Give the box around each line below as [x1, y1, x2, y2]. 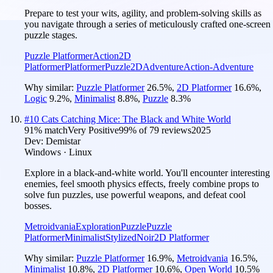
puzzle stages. [24, 29, 77, 40]
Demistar [46, 135, 80, 146]
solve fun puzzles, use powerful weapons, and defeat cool [24, 189, 246, 200]
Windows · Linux [24, 146, 92, 157]
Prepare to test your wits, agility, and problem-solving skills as [24, 7, 261, 18]
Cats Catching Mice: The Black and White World [41, 113, 231, 124]
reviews [159, 124, 191, 135]
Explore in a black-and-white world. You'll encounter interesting [24, 167, 270, 178]
